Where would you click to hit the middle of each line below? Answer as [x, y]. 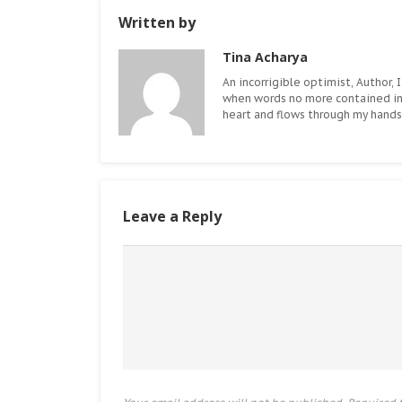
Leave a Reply [172, 216]
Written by [157, 22]
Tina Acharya [265, 57]
